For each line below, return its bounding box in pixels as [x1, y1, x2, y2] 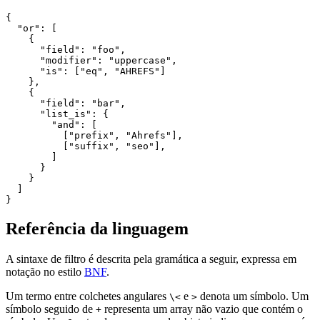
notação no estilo [6, 266, 84, 278]
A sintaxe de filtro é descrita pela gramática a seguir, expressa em [6, 253, 296, 265]
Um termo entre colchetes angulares [6, 290, 169, 302]
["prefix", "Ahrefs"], [6, 130, 183, 141]
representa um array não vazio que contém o [101, 303, 303, 315]
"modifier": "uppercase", [6, 55, 177, 66]
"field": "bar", [6, 98, 126, 109]
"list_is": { [6, 109, 109, 120]
